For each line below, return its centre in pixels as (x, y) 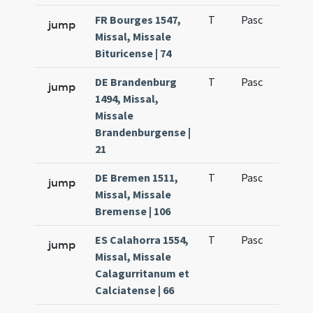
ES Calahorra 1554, (142, 240)
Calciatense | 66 (135, 290)
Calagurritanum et (143, 273)
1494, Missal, (127, 99)
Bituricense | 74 (133, 53)
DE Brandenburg (136, 82)
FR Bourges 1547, (138, 20)
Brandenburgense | (143, 132)
